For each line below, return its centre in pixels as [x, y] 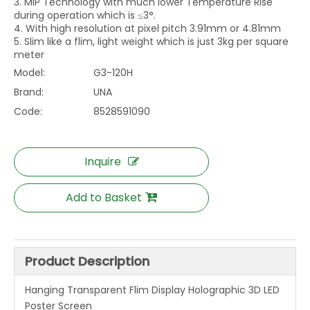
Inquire [102, 162]
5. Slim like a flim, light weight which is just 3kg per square [151, 42]
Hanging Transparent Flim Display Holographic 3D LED [152, 290]
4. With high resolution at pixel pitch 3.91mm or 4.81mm [147, 28]
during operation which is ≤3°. [85, 15]
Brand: [29, 92]
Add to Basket [104, 198]
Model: [29, 73]
